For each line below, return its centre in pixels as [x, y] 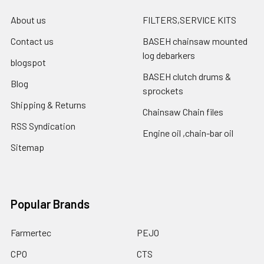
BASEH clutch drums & [187, 76]
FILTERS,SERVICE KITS [189, 19]
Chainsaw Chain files [183, 111]
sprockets [163, 90]
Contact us [32, 41]
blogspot [28, 62]
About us [28, 19]
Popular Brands [50, 204]
